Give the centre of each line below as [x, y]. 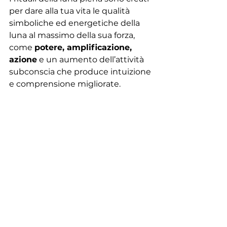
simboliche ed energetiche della [75, 23]
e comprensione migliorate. [65, 84]
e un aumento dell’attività [91, 59]
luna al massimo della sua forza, [73, 35]
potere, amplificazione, [84, 47]
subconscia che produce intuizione [81, 71]
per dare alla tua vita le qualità [70, 11]
